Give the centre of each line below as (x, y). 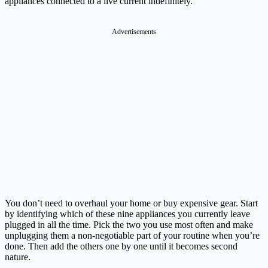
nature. (18, 257)
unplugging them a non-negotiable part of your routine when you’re (132, 235)
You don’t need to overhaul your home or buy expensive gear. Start (131, 203)
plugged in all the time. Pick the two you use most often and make (129, 224)
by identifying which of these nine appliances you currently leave (127, 214)
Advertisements (134, 31)
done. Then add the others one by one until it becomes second (121, 246)
